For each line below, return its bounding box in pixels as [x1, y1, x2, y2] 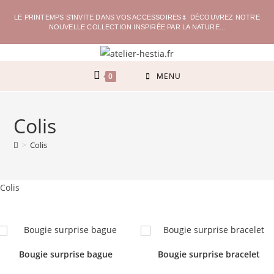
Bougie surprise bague [18, 248, 113, 260]
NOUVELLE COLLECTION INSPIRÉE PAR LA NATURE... [48, 23, 226, 31]
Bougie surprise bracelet [157, 248, 260, 260]
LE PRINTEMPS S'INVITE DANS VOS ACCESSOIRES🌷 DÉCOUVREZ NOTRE [14, 13, 260, 21]
